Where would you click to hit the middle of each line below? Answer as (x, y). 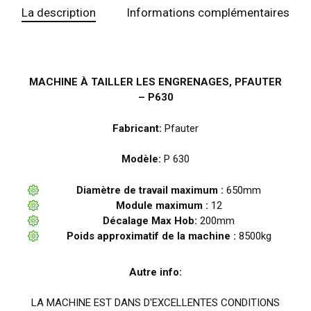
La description (59, 12)
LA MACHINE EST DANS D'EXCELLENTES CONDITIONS (155, 303)
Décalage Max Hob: (150, 220)
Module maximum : (162, 205)
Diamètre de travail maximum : (150, 190)
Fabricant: (137, 128)
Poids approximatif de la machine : (151, 236)
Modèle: (141, 159)
